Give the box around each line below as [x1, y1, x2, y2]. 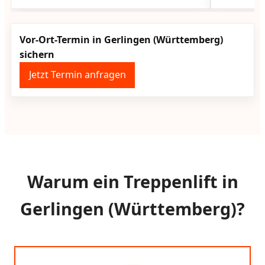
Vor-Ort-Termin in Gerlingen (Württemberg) [20, 33, 224, 46]
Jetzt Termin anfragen [28, 68, 126, 82]
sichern [20, 47, 55, 61]
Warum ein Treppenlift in [27, 170, 238, 193]
